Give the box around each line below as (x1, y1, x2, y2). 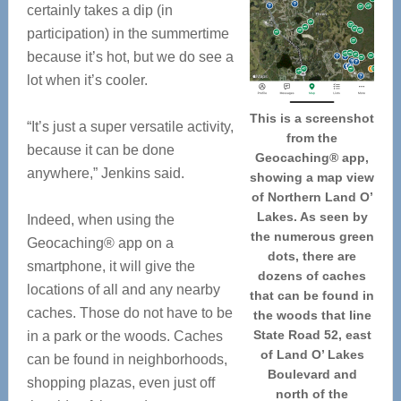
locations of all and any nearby (26, 282, 220, 297)
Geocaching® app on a (26, 235, 174, 251)
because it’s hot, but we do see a (26, 49, 234, 64)
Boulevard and (267, 367, 357, 381)
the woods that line (252, 308, 371, 322)
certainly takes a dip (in (26, 3, 173, 18)
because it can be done (26, 142, 175, 158)
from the (286, 131, 338, 145)
